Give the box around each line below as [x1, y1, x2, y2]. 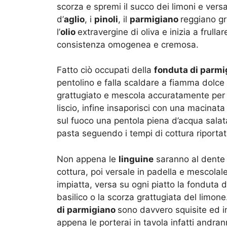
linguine [119, 154, 154, 164]
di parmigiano [57, 204, 118, 215]
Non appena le [57, 154, 119, 164]
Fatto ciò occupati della [57, 65, 154, 75]
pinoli [94, 14, 118, 24]
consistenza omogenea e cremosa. [57, 39, 199, 50]
